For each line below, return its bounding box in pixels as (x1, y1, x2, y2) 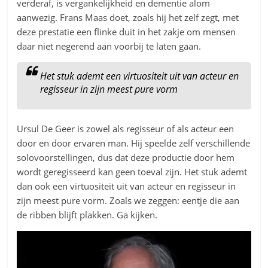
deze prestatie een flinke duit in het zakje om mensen (17, 26, 236, 38)
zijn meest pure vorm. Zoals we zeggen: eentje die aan (17, 194, 240, 207)
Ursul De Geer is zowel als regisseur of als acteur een (17, 123, 234, 135)
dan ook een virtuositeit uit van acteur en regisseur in (17, 180, 236, 193)
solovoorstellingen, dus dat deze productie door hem (17, 151, 235, 164)
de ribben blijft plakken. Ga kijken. (17, 209, 158, 221)
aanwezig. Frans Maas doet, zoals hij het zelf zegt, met (17, 11, 239, 24)
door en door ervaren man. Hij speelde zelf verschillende (17, 137, 251, 150)
